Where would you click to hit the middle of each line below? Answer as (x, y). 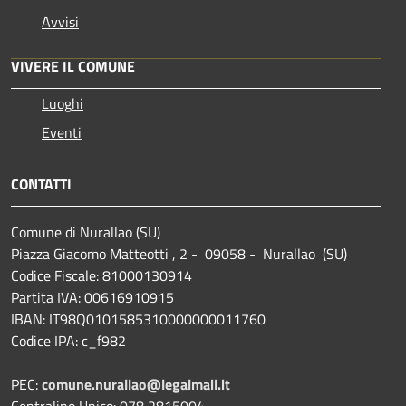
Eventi (62, 132)
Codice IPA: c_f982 (68, 340)
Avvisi (60, 21)
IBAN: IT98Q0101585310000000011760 (138, 319)
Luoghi (63, 103)
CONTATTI (41, 184)
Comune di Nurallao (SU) (86, 232)
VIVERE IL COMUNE (73, 66)
